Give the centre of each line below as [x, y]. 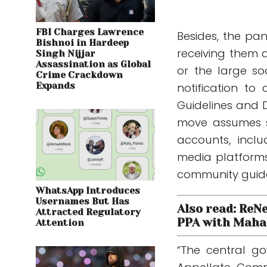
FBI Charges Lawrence [90, 32]
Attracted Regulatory [88, 212]
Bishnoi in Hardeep [82, 43]
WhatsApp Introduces [88, 191]
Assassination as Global [93, 65]
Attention [60, 223]
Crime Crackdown [79, 75]
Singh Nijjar [66, 54]
